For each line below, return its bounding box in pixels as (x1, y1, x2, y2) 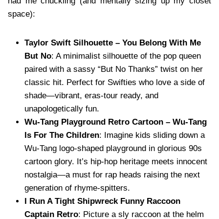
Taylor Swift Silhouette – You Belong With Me (24, 38, 201, 48)
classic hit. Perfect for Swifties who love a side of (24, 78, 205, 88)
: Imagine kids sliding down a (99, 131, 205, 140)
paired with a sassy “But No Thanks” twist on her (24, 65, 203, 74)
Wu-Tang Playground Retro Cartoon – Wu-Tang (24, 117, 207, 127)
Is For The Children (24, 131, 99, 140)
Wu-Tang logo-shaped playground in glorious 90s (24, 144, 202, 153)
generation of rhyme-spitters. (24, 183, 130, 193)
